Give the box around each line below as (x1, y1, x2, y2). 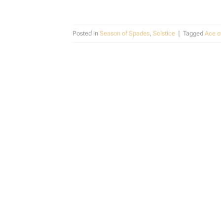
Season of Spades (100, 29, 149, 37)
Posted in (73, 29, 100, 37)
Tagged (183, 29, 205, 37)
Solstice (153, 29, 175, 37)
